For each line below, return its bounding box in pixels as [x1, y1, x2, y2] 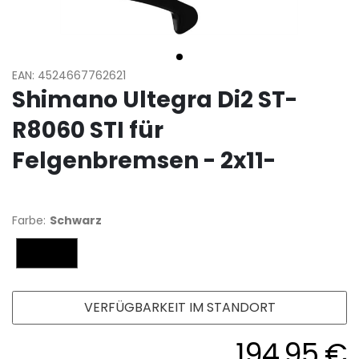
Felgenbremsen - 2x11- [12, 145, 276, 177]
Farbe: [12, 212, 46, 229]
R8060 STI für [12, 115, 163, 147]
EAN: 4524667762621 [12, 67, 126, 84]
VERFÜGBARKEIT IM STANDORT [83, 298, 276, 317]
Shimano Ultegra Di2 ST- [12, 84, 297, 116]
